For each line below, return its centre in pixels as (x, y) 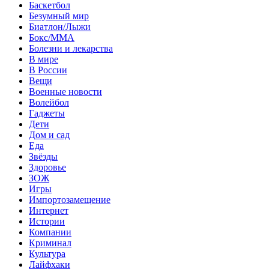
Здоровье (47, 167)
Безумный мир (59, 16)
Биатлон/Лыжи (60, 26)
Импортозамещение (70, 199)
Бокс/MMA (52, 37)
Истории (47, 221)
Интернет (49, 210)
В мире (44, 59)
